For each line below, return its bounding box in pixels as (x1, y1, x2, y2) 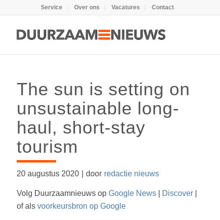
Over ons (74, 4, 100, 11)
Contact (152, 4, 174, 11)
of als (16, 201, 37, 210)
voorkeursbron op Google (37, 201, 126, 210)
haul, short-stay (16, 117, 145, 137)
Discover (162, 189, 193, 197)
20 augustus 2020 (16, 169, 79, 178)
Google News (108, 189, 156, 197)
